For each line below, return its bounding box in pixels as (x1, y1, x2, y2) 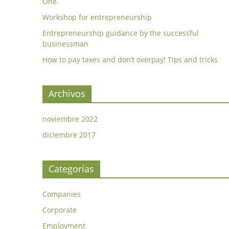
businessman (42, 39, 88, 49)
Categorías (48, 163, 94, 175)
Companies (42, 189, 81, 199)
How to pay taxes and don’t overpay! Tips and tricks (42, 55, 218, 64)
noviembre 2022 (42, 114, 98, 124)
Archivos (48, 87, 85, 100)
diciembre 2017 (42, 130, 96, 140)
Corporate (42, 205, 77, 215)
